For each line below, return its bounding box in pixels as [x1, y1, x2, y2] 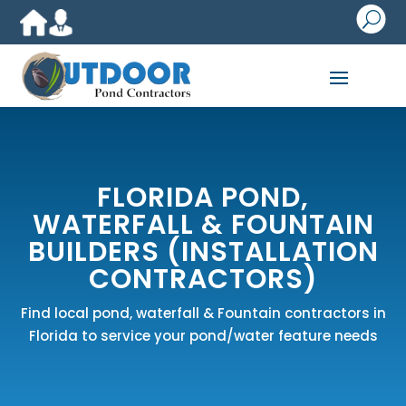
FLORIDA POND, [97, 179, 309, 217]
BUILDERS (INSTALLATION [27, 233, 379, 272]
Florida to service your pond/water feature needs [28, 326, 378, 346]
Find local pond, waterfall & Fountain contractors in [20, 304, 386, 324]
